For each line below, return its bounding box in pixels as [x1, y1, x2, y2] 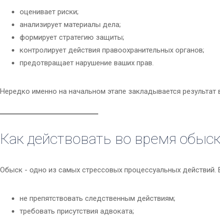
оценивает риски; [20, 7, 79, 17]
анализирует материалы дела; [20, 20, 121, 29]
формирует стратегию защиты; [20, 33, 124, 42]
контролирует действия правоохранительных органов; [20, 46, 204, 55]
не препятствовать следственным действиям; [20, 194, 175, 203]
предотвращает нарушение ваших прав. [20, 58, 154, 68]
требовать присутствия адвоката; [20, 207, 134, 216]
